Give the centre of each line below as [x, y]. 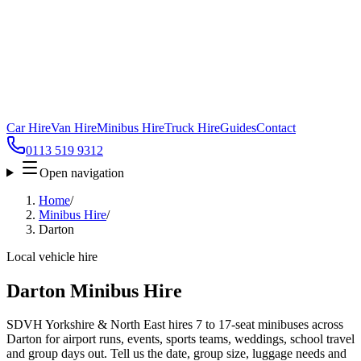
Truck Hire [192, 127]
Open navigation [81, 172]
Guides [238, 127]
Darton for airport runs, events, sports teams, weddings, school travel [180, 339]
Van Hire [74, 127]
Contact [276, 127]
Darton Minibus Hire [94, 290]
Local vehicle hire [52, 256]
